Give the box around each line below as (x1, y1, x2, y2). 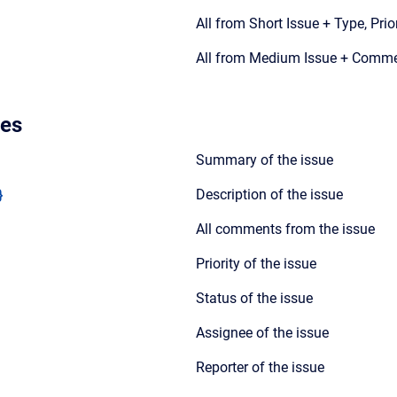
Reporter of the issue (196, 359, 324, 376)
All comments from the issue (196, 221, 375, 237)
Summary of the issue (196, 152, 333, 168)
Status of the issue (196, 290, 313, 307)
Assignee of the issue (196, 324, 329, 341)
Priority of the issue (196, 255, 316, 272)
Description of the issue (196, 186, 343, 203)
